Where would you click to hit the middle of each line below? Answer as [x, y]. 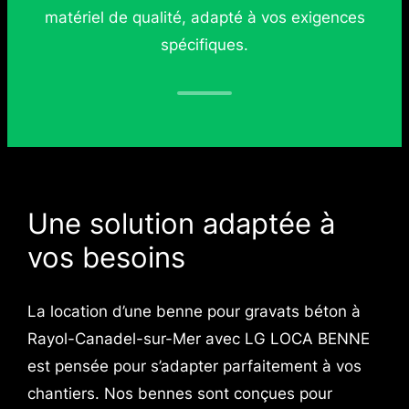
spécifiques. [204, 44]
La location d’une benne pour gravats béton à [194, 311]
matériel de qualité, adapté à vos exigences [204, 17]
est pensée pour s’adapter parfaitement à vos [194, 366]
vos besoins [106, 257]
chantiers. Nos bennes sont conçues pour [179, 393]
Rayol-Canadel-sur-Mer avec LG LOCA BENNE [198, 339]
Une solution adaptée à [181, 224]
